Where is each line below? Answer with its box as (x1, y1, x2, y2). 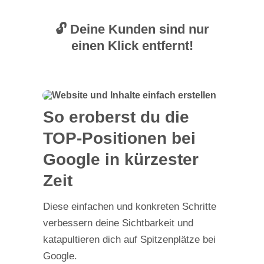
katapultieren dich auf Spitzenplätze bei (42, 234, 216, 245)
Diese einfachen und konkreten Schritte (42, 201, 216, 212)
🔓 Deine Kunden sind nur (55, 22, 209, 37)
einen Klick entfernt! (71, 38, 193, 53)
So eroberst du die (42, 108, 189, 126)
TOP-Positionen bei (42, 129, 196, 147)
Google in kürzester (42, 150, 199, 169)
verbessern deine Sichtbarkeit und (42, 217, 193, 229)
